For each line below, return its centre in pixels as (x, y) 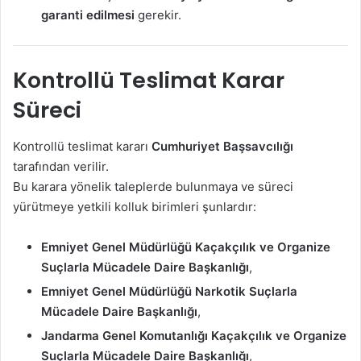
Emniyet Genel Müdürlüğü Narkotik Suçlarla (169, 291)
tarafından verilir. (61, 166)
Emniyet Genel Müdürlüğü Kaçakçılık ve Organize (186, 247)
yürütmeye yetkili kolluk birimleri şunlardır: (135, 206)
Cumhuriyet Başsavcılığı (222, 146)
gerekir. (158, 15)
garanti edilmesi (88, 15)
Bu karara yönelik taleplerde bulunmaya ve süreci (153, 186)
